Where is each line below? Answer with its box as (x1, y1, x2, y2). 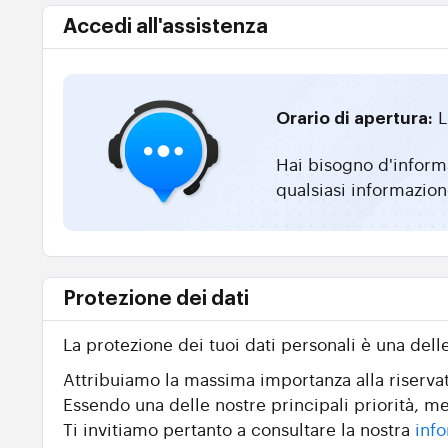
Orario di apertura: (276, 110, 433, 127)
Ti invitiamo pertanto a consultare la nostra (63, 417, 415, 440)
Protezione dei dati (63, 289, 249, 309)
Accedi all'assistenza (63, 17, 268, 37)
